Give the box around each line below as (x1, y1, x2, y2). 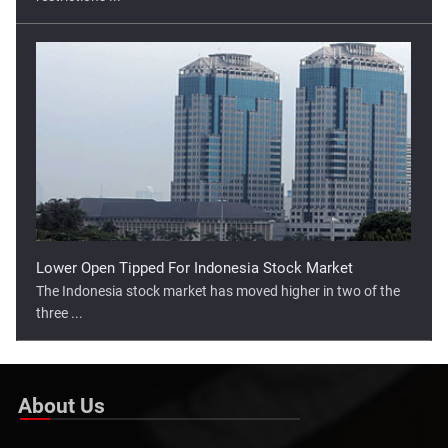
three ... (36, 305, 84, 322)
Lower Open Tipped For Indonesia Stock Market (36, 259, 354, 278)
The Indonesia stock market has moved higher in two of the (36, 283, 401, 300)
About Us (18, 392, 105, 418)
